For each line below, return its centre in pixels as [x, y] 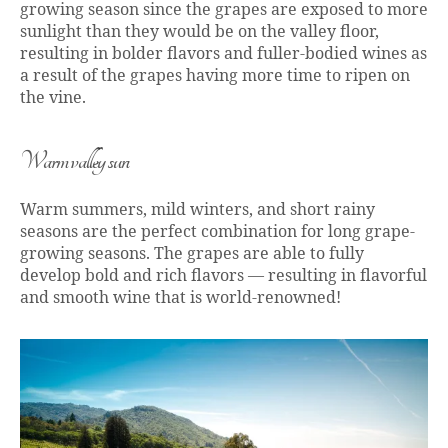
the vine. [55, 98]
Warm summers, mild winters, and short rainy [197, 210]
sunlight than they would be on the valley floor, [199, 32]
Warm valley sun [74, 162]
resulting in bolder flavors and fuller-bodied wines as [223, 54]
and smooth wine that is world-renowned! [180, 298]
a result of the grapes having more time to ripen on [215, 76]
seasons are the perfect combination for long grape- [217, 232]
